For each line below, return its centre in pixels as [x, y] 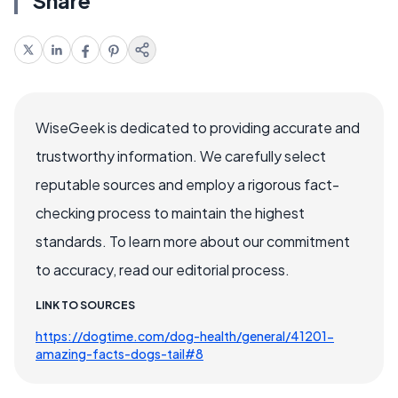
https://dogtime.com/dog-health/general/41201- [185, 336]
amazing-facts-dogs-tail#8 [119, 354]
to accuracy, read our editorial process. [163, 270]
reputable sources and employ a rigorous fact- [187, 185]
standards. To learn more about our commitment [193, 242]
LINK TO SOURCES [85, 306]
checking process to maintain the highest [170, 213]
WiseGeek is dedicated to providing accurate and [198, 128]
